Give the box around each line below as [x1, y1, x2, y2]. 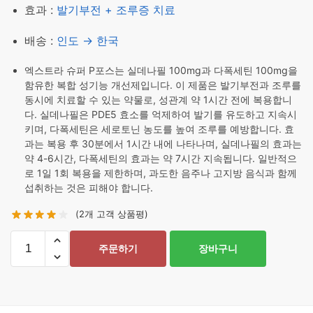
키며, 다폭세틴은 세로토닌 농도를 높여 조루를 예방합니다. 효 [24, 123, 294, 135]
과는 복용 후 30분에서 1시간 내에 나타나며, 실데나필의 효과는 [24, 138, 302, 150]
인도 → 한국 [57, 34, 119, 48]
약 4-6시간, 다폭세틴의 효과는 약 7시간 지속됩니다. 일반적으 [24, 152, 297, 164]
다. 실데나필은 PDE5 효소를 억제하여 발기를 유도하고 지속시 [24, 108, 297, 120]
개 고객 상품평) [85, 208, 149, 219]
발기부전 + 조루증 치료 [57, 3, 175, 17]
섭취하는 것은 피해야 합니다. [24, 182, 153, 194]
